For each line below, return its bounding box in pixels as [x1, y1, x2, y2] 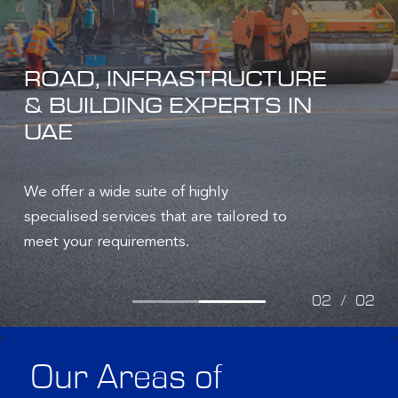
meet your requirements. [23, 234, 189, 250]
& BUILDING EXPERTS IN [23, 90, 312, 118]
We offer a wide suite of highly [23, 184, 228, 200]
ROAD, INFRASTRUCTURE [23, 63, 327, 92]
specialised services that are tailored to [23, 209, 287, 225]
